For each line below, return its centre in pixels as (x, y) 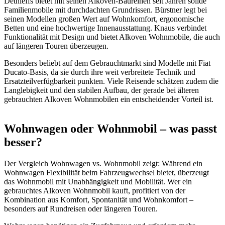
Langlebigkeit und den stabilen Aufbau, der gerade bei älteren (101, 90)
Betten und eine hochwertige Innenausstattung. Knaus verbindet (105, 28)
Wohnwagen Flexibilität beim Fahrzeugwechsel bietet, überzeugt (106, 173)
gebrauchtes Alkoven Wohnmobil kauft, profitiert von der (95, 191)
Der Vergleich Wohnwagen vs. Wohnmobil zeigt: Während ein (103, 163)
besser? (23, 142)
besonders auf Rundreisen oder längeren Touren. (81, 209)
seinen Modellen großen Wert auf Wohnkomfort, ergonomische (104, 19)
